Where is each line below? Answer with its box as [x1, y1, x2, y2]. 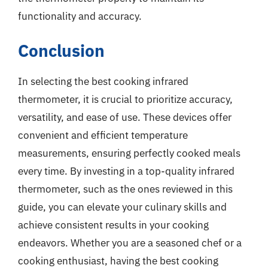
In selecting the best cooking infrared [18, 74, 188, 88]
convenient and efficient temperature [18, 128, 188, 142]
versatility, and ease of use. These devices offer [18, 110, 232, 124]
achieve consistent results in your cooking [18, 218, 209, 232]
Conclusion [18, 39, 105, 62]
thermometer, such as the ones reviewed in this [18, 182, 233, 196]
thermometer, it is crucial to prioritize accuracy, [18, 92, 233, 106]
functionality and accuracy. [18, 10, 142, 23]
